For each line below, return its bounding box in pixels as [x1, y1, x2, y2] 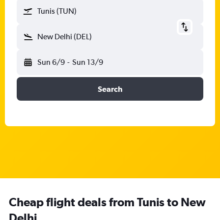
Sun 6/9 [37, 57, 65, 67]
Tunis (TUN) [37, 6, 77, 16]
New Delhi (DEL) [37, 32, 92, 41]
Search [98, 84, 122, 93]
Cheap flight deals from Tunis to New [9, 195, 206, 209]
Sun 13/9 [72, 57, 103, 67]
